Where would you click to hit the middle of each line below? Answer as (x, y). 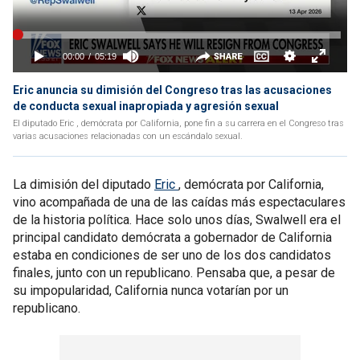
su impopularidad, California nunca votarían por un (151, 290)
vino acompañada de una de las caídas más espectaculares (179, 202)
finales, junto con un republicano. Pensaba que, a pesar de (174, 273)
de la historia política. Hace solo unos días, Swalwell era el (177, 220)
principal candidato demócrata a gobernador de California (172, 237)
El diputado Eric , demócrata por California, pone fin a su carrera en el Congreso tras (178, 123)
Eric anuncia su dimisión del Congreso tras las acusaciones (172, 90)
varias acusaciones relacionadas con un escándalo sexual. (128, 136)
